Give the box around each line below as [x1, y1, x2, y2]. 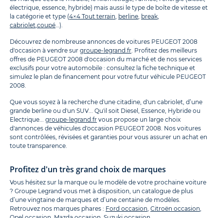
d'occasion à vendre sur [10, 47, 80, 54]
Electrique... [10, 116, 45, 124]
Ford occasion [106, 205, 147, 213]
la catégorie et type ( [10, 13, 69, 20]
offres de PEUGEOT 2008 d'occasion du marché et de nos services [10, 55, 202, 63]
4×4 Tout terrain [69, 13, 115, 20]
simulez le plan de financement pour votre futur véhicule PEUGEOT [10, 73, 206, 81]
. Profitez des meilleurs [131, 47, 197, 54]
